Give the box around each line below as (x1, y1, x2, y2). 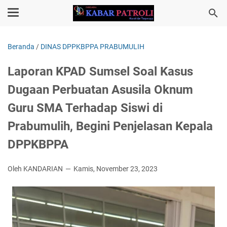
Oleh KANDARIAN (8, 165, 64, 173)
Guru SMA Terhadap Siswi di (8, 101, 163, 115)
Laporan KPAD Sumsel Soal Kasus (8, 64, 193, 79)
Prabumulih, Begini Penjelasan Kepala (8, 119, 213, 133)
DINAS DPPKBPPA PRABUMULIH (41, 43, 144, 51)
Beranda (8, 43, 34, 51)
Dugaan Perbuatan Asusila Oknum (8, 83, 193, 97)
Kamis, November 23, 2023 (73, 165, 158, 173)
